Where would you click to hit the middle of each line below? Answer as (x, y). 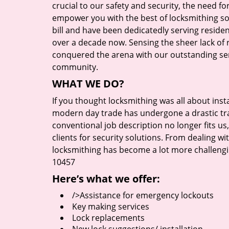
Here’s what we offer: (106, 179)
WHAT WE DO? (88, 84)
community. (75, 67)
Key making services (111, 207)
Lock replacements (108, 218)
